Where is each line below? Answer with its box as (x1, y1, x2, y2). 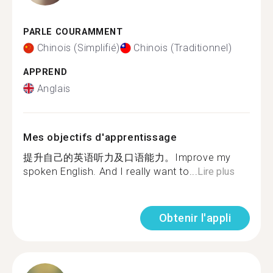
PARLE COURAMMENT (23, 26, 123, 37)
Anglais (37, 82, 71, 94)
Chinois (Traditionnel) (133, 42, 232, 54)
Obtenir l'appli (158, 211, 231, 224)
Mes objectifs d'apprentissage (23, 130, 177, 143)
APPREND (23, 67, 68, 77)
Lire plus (197, 165, 235, 177)
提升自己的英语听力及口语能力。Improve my (23, 151, 231, 163)
